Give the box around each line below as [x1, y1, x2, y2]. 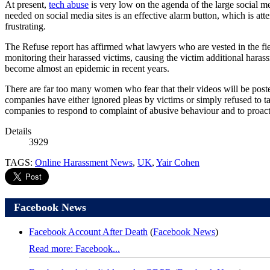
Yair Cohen [156, 157, 199, 168]
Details [5, 126, 31, 137]
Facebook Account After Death [29, 227, 148, 237]
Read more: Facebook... [29, 243, 120, 254]
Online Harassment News [35, 157, 133, 168]
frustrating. [5, 21, 46, 32]
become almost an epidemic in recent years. [5, 63, 169, 74]
